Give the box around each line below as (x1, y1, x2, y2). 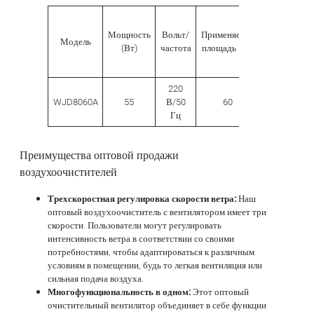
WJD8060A (53, 95, 98, 109)
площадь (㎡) (202, 41, 253, 55)
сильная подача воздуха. (48, 272, 144, 286)
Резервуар (264, 22, 304, 36)
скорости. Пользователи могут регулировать (48, 219, 221, 233)
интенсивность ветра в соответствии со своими (48, 232, 234, 246)
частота (160, 41, 191, 55)
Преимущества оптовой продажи (20, 147, 179, 165)
